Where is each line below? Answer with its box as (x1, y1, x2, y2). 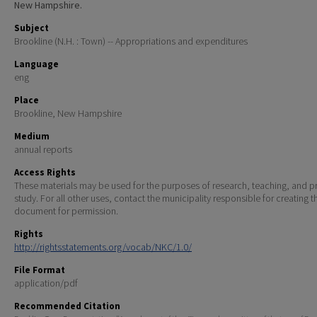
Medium (14, 130, 50, 143)
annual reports (14, 143, 72, 156)
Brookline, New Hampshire (14, 107, 122, 120)
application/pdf (14, 277, 78, 290)
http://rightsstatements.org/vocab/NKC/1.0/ (14, 241, 192, 254)
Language (14, 58, 59, 71)
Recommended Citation (14, 300, 120, 313)
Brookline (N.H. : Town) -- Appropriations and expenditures (14, 35, 248, 48)
